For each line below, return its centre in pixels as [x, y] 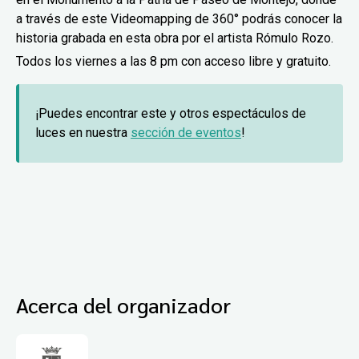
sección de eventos [186, 132]
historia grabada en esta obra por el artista [134, 38]
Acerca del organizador [123, 304]
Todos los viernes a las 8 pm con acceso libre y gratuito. [173, 61]
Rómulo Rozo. [294, 38]
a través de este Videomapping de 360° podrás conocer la [179, 18]
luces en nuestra [83, 132]
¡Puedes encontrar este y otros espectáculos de [171, 113]
